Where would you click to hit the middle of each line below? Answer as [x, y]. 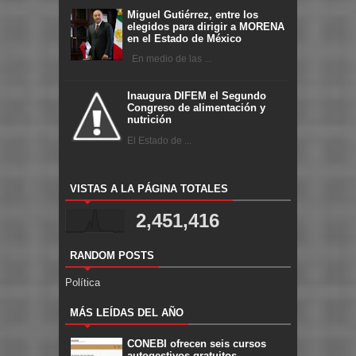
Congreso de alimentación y [196, 108]
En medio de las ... [169, 59]
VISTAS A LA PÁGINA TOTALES [149, 188]
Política [83, 282]
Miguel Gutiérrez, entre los [193, 14]
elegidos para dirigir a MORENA [206, 26]
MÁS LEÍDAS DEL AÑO [127, 312]
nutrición [149, 120]
